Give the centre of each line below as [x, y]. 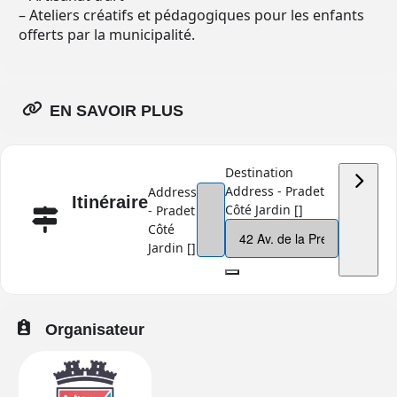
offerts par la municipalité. [107, 35]
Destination [259, 172]
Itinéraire [110, 202]
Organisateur [95, 330]
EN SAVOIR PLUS [117, 111]
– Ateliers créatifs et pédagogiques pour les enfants [191, 15]
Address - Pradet [275, 191]
